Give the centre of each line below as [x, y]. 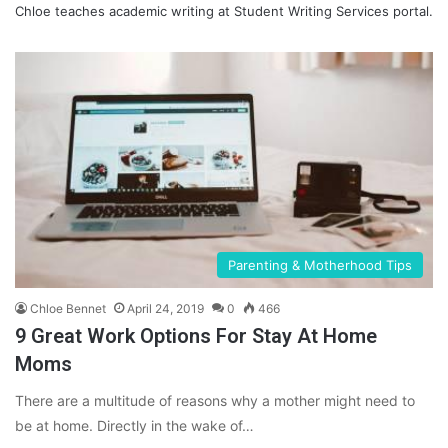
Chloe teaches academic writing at [124, 11]
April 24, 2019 [165, 308]
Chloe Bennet [68, 308]
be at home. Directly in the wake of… [134, 425]
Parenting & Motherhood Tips [320, 264]
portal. [411, 11]
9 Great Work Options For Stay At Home [196, 335]
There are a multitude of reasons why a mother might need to [215, 400]
